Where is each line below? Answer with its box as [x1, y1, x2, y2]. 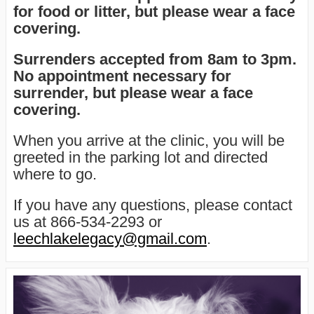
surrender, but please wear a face [13, 83, 253, 102]
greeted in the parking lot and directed [13, 148, 268, 166]
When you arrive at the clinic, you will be [13, 131, 285, 149]
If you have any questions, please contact [13, 196, 292, 214]
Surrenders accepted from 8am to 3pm [13, 50, 292, 68]
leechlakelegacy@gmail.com [13, 229, 207, 247]
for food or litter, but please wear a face [13, 2, 295, 20]
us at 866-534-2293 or [13, 212, 162, 231]
